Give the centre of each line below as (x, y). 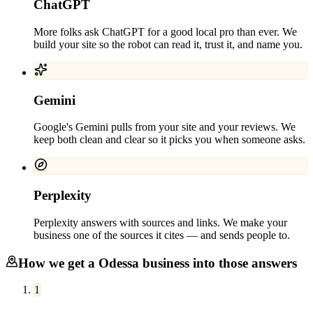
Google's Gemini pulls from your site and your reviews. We (165, 127)
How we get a (58, 263)
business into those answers (218, 263)
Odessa (119, 263)
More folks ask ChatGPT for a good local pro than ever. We (165, 32)
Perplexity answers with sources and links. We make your (160, 222)
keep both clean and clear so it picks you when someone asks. (169, 140)
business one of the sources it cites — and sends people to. (162, 235)
